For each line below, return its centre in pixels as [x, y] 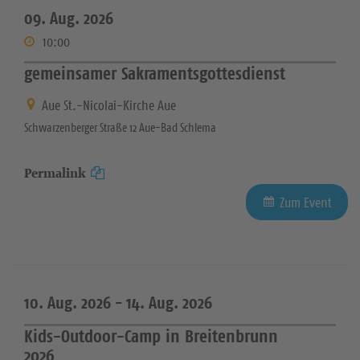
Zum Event [306, 202]
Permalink [55, 173]
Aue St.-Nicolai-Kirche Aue [109, 105]
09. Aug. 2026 [69, 18]
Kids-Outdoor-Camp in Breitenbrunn [151, 335]
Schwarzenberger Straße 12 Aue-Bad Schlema [120, 127]
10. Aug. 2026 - [73, 302]
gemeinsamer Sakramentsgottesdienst [155, 74]
